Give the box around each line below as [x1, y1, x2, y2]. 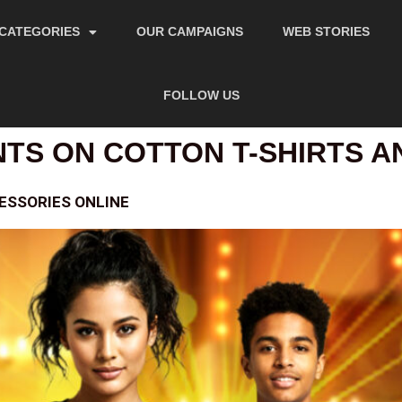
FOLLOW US [163, 88, 240, 102]
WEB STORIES [283, 24, 371, 39]
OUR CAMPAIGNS [136, 24, 244, 39]
